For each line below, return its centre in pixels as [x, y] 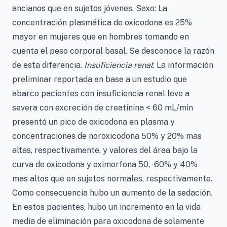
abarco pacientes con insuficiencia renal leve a [101, 93]
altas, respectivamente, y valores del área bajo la [105, 150]
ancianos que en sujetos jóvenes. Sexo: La [90, 8]
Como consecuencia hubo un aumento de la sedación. [112, 193]
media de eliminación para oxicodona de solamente [108, 221]
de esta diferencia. [48, 65]
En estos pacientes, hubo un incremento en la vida [106, 207]
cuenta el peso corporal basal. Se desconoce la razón [113, 51]
